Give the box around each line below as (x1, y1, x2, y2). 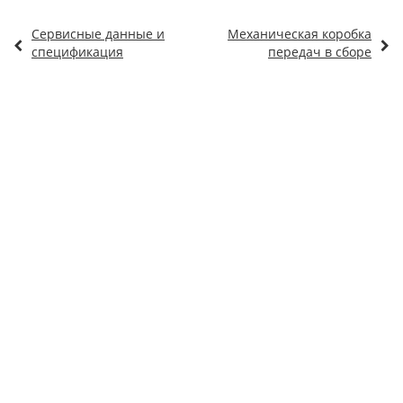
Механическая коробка (228, 25, 372, 42)
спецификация (31, 43, 123, 60)
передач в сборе (268, 43, 372, 60)
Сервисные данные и (31, 25, 165, 42)
